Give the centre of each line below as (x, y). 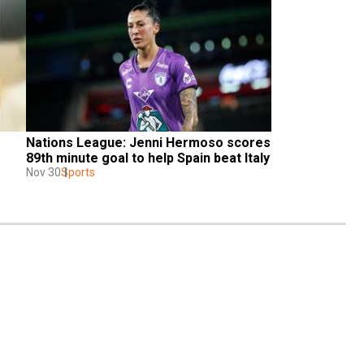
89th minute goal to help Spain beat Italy (148, 158)
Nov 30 (43, 172)
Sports (78, 172)
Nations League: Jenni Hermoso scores (148, 142)
